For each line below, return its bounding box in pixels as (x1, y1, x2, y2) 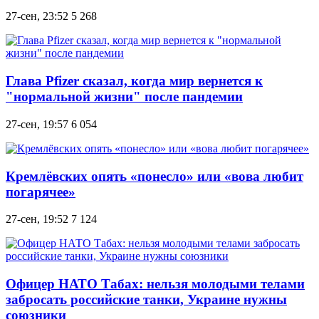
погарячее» (6, 184, 75, 199)
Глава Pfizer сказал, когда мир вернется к (6, 73, 263, 89)
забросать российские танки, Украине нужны (6, 292, 287, 308)
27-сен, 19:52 (6, 213, 68, 226)
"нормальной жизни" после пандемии (6, 89, 243, 105)
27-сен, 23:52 (6, 10, 68, 23)
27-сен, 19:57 (6, 117, 68, 130)
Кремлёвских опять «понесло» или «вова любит (6, 168, 303, 184)
